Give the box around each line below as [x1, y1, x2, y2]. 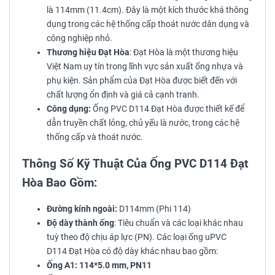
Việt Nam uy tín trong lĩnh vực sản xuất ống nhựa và [47, 61, 243, 72]
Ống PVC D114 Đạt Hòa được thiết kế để [91, 104, 244, 115]
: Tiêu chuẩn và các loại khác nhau [114, 218, 243, 229]
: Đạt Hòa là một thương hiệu [130, 47, 238, 58]
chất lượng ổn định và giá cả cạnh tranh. [47, 90, 199, 101]
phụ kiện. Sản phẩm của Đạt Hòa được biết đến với [47, 76, 237, 87]
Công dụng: [47, 104, 91, 115]
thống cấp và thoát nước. [47, 132, 143, 143]
